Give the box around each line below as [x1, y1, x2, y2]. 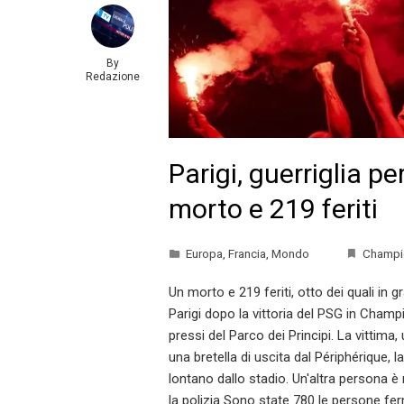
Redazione [85, 70, 140, 83]
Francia [228, 245, 266, 261]
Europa [186, 245, 223, 261]
